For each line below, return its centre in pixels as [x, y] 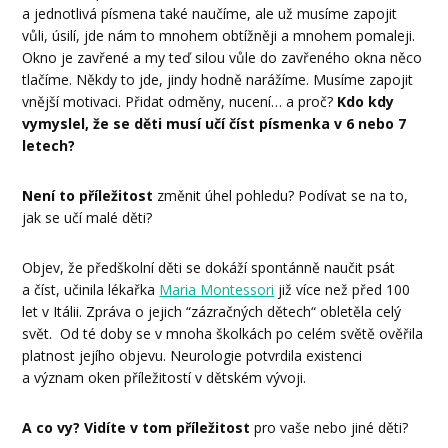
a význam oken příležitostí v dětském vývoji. [166, 377]
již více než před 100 [342, 289]
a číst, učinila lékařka [91, 289]
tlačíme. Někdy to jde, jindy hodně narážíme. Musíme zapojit [218, 79]
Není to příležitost [88, 195]
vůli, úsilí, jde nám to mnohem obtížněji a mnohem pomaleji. [219, 35]
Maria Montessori [217, 289]
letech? [49, 145]
